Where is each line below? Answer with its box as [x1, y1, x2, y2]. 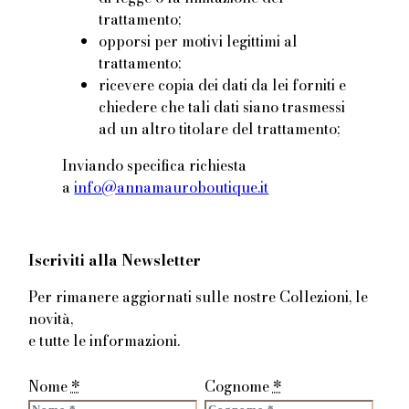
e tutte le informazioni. [27, 330, 180, 352]
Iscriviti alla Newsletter [27, 249, 201, 272]
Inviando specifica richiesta [62, 154, 247, 177]
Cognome [204, 375, 273, 398]
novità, [27, 308, 73, 330]
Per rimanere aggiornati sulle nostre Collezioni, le [27, 286, 368, 309]
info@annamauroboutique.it [74, 176, 269, 199]
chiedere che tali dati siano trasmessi [99, 96, 346, 119]
